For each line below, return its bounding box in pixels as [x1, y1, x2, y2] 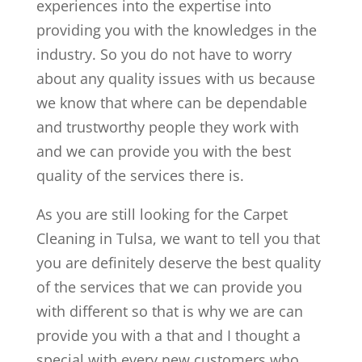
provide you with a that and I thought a [36, 326, 301, 346]
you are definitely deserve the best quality [36, 253, 321, 273]
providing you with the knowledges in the [36, 20, 317, 40]
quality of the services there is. [36, 166, 244, 186]
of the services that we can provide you [36, 277, 302, 297]
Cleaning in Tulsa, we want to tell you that [36, 229, 320, 249]
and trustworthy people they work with [36, 117, 299, 137]
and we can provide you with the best [36, 141, 291, 162]
